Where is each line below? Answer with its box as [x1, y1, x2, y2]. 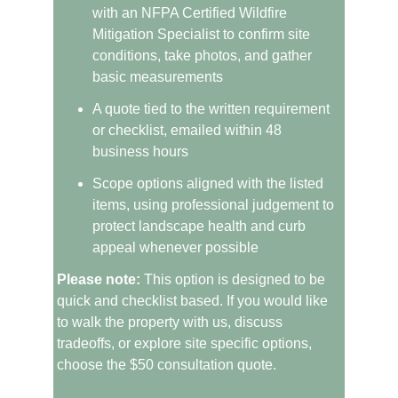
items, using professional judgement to [92, 197, 338, 212]
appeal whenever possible [92, 240, 259, 255]
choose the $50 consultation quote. [57, 357, 276, 372]
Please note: [57, 272, 140, 287]
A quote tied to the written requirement [92, 101, 333, 116]
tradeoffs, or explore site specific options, [57, 336, 315, 351]
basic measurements [92, 69, 223, 84]
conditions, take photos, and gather [92, 48, 315, 63]
